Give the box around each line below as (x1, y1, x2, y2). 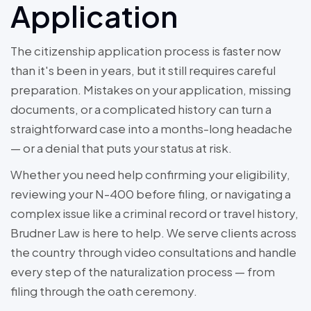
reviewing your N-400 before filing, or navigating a (10, 186, 291, 202)
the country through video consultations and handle (10, 244, 296, 260)
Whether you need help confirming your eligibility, (10, 167, 290, 183)
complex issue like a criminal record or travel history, (10, 205, 299, 221)
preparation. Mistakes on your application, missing (10, 82, 291, 98)
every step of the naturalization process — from (10, 264, 275, 280)
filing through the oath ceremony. (10, 283, 197, 299)
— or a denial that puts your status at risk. (10, 140, 232, 156)
